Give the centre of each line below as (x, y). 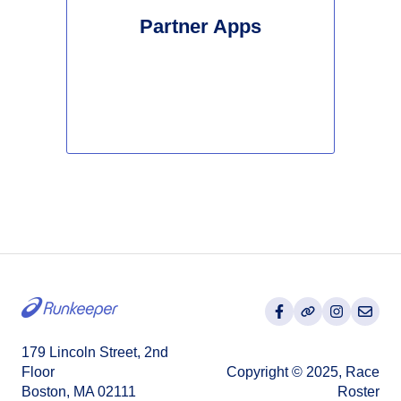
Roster (358, 391)
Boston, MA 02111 (79, 391)
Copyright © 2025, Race (303, 371)
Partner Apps (200, 26)
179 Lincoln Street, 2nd (95, 352)
